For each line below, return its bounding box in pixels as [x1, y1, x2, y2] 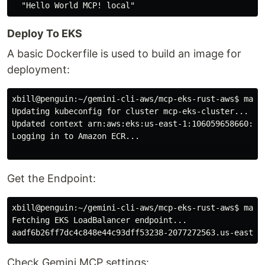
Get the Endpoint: [7, 172, 96, 185]
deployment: [7, 63, 70, 76]
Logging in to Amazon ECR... [12, 131, 140, 141]
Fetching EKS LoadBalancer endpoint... [12, 215, 187, 225]
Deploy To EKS [7, 27, 82, 40]
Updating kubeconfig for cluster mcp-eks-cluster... [12, 106, 248, 116]
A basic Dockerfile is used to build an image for [7, 47, 241, 60]
